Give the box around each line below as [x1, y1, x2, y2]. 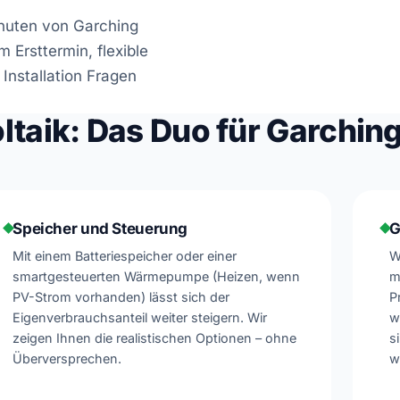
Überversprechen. [12, 350, 122, 366]
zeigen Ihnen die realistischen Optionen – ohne [12, 329, 297, 346]
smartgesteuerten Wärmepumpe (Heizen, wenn [12, 268, 301, 284]
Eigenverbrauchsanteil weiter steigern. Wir [12, 309, 268, 325]
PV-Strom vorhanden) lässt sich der [12, 288, 230, 304]
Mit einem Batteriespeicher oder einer [12, 247, 237, 263]
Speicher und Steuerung [12, 219, 188, 237]
